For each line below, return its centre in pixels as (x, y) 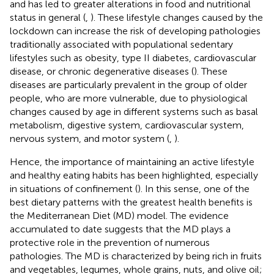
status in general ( (48, 17)
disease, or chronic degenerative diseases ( (102, 71)
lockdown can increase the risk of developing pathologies (135, 31)
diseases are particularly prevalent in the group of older (128, 84)
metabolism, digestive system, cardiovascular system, (127, 125)
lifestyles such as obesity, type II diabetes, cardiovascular (133, 57)
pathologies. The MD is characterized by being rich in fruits (136, 256)
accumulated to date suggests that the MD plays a (120, 229)
